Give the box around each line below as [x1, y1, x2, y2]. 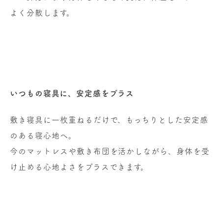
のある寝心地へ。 [10, 131, 77, 139]
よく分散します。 [10, 8, 75, 17]
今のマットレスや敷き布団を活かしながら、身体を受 [10, 147, 210, 155]
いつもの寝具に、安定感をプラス [10, 89, 134, 97]
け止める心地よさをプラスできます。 [10, 163, 149, 171]
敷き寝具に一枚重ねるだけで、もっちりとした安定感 [10, 115, 209, 124]
